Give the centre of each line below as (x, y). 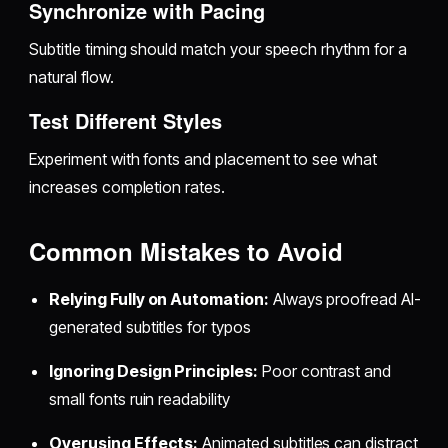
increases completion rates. (127, 186)
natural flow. (71, 76)
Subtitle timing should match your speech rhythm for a (218, 48)
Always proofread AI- (344, 298)
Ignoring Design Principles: (153, 370)
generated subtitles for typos (150, 326)
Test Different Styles (126, 120)
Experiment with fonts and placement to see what (203, 158)
